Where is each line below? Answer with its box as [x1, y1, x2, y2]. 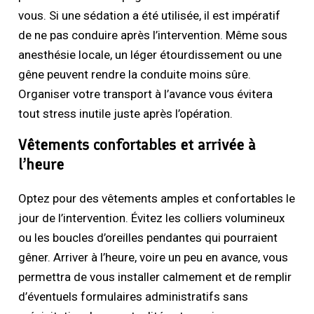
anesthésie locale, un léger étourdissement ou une [18, 48, 282, 62]
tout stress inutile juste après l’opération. [18, 107, 233, 121]
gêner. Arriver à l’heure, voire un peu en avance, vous [18, 250, 289, 265]
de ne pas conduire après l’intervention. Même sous [18, 28, 288, 43]
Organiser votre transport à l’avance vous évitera [18, 87, 273, 102]
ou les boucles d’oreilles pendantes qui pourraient [18, 231, 278, 245]
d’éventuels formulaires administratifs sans [18, 289, 249, 304]
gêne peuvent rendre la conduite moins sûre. [18, 67, 252, 82]
